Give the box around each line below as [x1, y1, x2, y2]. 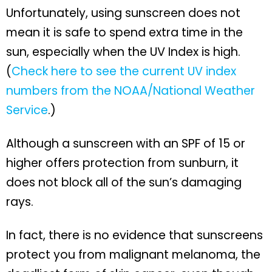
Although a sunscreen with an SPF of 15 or [6, 135, 245, 152]
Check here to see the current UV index [12, 63, 236, 80]
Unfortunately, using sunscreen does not [6, 4, 240, 21]
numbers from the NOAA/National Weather [6, 82, 255, 99]
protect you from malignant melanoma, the [6, 246, 260, 263]
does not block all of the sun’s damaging [6, 174, 242, 191]
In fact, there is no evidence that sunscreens [6, 227, 263, 244]
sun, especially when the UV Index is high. [6, 43, 240, 60]
